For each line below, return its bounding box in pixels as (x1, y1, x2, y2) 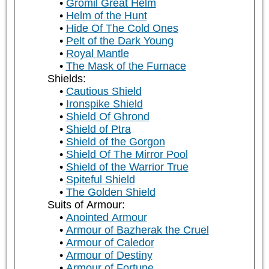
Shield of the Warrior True (65, 161, 189, 174)
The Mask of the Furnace (65, 60, 186, 73)
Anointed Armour (65, 211, 147, 224)
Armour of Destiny (65, 249, 153, 262)
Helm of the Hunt (65, 10, 147, 22)
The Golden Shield (65, 186, 156, 199)
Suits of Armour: (47, 199, 125, 211)
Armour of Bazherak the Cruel (65, 224, 209, 237)
